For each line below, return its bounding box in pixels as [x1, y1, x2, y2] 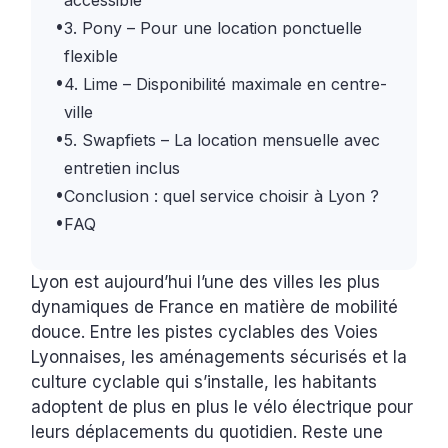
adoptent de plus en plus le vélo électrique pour [31, 397, 414, 418]
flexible [64, 46, 119, 67]
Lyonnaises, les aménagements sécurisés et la [31, 347, 408, 368]
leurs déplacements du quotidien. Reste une [31, 422, 384, 443]
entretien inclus [64, 158, 181, 179]
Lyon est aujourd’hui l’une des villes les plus [31, 272, 381, 293]
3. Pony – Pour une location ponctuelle [64, 18, 363, 39]
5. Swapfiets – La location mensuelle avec [64, 130, 381, 151]
